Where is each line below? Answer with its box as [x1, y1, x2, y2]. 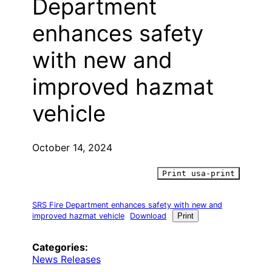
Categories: [32, 241, 88, 254]
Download [130, 211, 167, 220]
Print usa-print [162, 169, 236, 178]
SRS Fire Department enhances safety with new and [32, 200, 222, 209]
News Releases [32, 253, 101, 266]
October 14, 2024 [32, 141, 112, 154]
